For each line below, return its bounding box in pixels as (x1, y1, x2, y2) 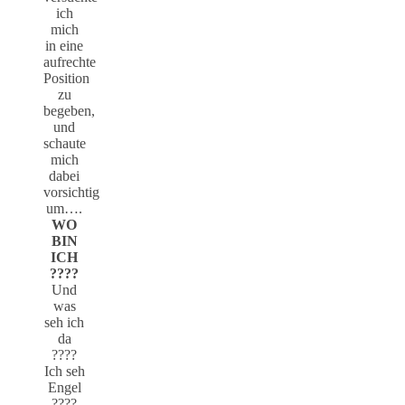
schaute (43, 135, 86, 151)
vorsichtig (43, 184, 99, 200)
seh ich (44, 314, 84, 330)
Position (43, 70, 89, 86)
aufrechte (43, 53, 96, 70)
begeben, (43, 102, 95, 118)
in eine (45, 37, 83, 53)
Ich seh (43, 363, 85, 379)
